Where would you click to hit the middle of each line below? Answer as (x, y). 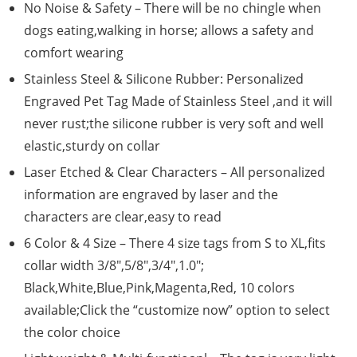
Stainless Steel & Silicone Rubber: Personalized (164, 79)
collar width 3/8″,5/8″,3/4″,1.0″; (114, 266)
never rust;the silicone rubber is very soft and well (174, 124)
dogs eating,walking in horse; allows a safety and (169, 31)
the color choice (72, 333)
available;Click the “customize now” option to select (177, 310)
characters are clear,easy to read (123, 217)
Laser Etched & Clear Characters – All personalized (175, 173)
